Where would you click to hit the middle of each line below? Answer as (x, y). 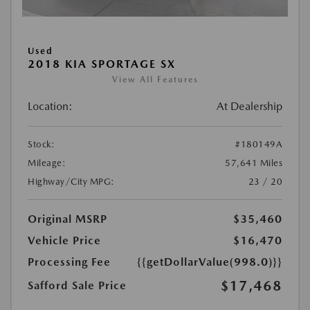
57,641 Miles (254, 163)
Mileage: (47, 163)
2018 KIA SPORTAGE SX (102, 64)
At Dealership (249, 106)
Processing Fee (69, 262)
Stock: (41, 144)
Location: (50, 106)
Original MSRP (67, 219)
